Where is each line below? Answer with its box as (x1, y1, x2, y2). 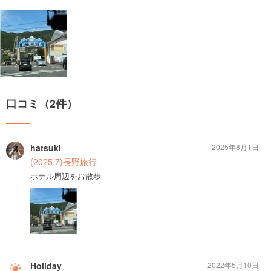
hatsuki (30, 141, 61, 154)
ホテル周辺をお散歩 (30, 169, 101, 181)
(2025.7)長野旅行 (30, 155, 97, 168)
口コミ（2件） (6, 95, 77, 111)
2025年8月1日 (212, 141, 259, 152)
